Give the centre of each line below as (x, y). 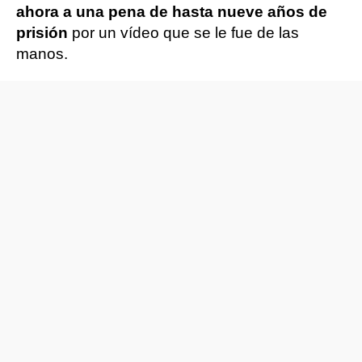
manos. (42, 54)
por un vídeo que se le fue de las (185, 33)
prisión (44, 33)
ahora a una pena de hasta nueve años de (172, 12)
